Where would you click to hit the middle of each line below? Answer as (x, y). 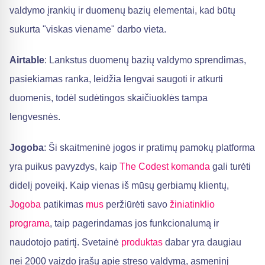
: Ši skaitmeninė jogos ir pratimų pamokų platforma (149, 148)
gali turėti (230, 167)
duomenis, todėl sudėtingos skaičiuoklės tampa (109, 98)
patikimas (63, 204)
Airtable (27, 60)
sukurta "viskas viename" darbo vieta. (88, 29)
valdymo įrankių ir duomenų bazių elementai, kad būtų (122, 10)
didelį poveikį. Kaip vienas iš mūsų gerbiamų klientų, (119, 185)
